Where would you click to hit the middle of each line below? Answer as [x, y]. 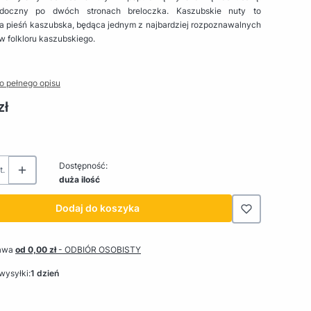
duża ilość [79, 179]
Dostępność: [83, 165]
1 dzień [44, 273]
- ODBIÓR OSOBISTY [100, 249]
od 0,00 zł [37, 249]
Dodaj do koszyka [97, 208]
